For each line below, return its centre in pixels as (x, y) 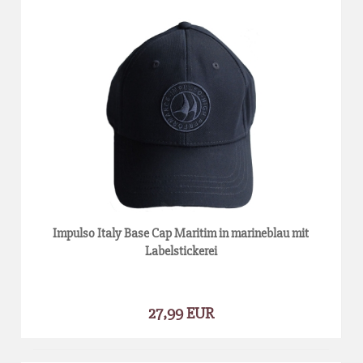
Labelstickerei (181, 251)
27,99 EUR (181, 313)
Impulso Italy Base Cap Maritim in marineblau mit (181, 233)
